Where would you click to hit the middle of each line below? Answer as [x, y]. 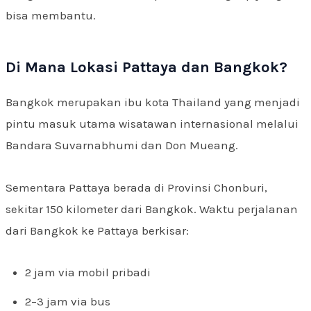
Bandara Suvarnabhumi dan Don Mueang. [122, 145]
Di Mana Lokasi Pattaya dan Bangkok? [146, 67]
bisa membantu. [51, 15]
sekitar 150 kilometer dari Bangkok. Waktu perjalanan [152, 209]
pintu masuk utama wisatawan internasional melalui [152, 124]
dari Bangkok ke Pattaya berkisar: [97, 230]
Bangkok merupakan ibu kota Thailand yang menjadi [153, 102]
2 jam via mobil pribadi [88, 272]
